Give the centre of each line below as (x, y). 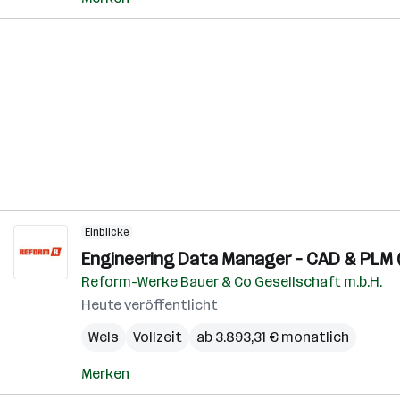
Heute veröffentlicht (150, 305)
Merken (105, 374)
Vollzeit (158, 337)
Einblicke (107, 232)
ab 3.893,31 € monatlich (273, 337)
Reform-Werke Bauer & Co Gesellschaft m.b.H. (232, 282)
